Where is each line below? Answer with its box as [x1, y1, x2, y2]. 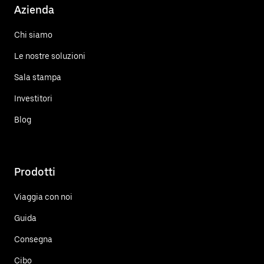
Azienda [14, 3, 54, 16]
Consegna [14, 234, 52, 244]
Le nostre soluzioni [14, 51, 85, 61]
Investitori [14, 93, 52, 103]
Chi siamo [14, 29, 52, 39]
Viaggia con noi [14, 192, 72, 202]
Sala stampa [14, 72, 61, 82]
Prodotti [14, 165, 55, 178]
